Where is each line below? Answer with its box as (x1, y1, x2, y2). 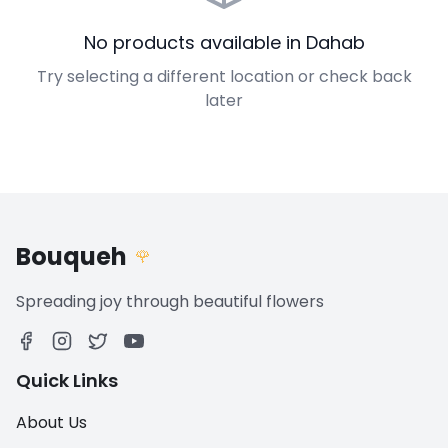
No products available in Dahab (83, 30, 365, 55)
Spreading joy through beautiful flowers (16, 290, 324, 313)
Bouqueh (16, 240, 127, 273)
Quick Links (16, 368, 118, 393)
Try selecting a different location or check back (36, 65, 412, 88)
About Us (16, 411, 87, 434)
